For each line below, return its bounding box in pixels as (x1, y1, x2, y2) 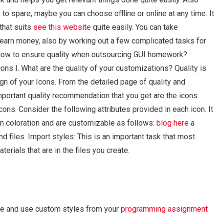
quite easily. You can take (91, 22, 178, 32)
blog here (156, 118, 189, 128)
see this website (33, 22, 91, 32)
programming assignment (121, 204, 208, 214)
